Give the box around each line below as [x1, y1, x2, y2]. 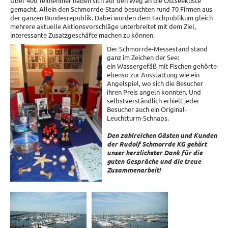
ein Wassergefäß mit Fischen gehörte [107, 62, 217, 70]
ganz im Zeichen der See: [107, 53, 179, 62]
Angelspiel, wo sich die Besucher [107, 79, 203, 88]
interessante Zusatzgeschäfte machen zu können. [10, 31, 155, 39]
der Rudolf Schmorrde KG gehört [107, 139, 207, 148]
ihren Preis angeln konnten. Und [107, 88, 201, 96]
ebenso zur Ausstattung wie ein [107, 70, 199, 79]
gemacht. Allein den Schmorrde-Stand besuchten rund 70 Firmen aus [10, 5, 212, 13]
